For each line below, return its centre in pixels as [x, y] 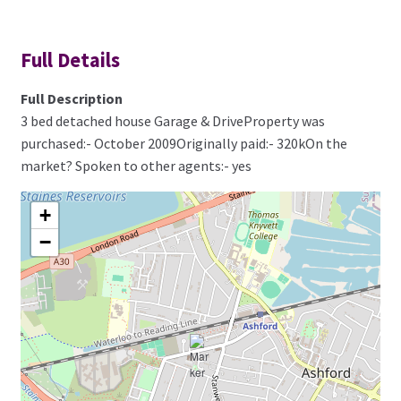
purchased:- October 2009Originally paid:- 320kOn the [183, 143]
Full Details [70, 60]
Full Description [71, 98]
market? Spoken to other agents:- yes [136, 165]
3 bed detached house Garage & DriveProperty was [172, 120]
